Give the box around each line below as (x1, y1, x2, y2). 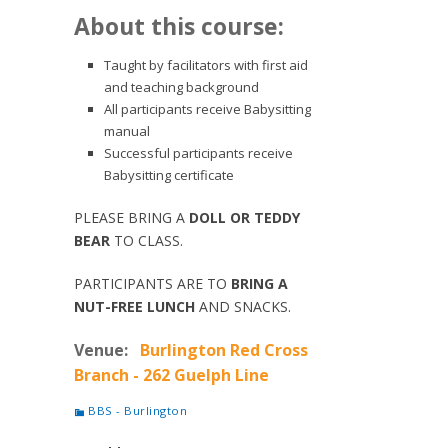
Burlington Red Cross (140, 339, 308, 361)
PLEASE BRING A (74, 208, 189, 227)
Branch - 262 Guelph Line (74, 364, 269, 386)
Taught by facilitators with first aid (104, 56, 308, 74)
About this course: (74, 10, 284, 42)
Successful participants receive (104, 144, 293, 162)
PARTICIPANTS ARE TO (74, 274, 227, 293)
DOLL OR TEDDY (189, 208, 300, 227)
